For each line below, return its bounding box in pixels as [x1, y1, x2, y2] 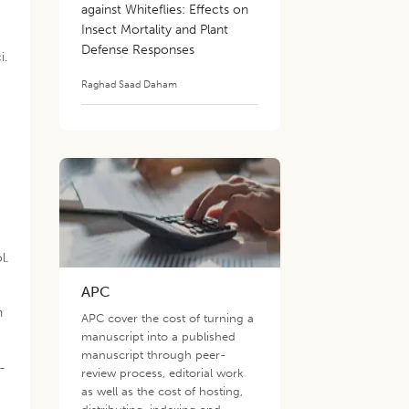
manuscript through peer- [81, 348, 226, 362]
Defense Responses [81, 42, 195, 58]
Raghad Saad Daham [81, 78, 178, 90]
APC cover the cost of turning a [81, 311, 255, 325]
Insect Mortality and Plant [81, 22, 229, 37]
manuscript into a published [81, 330, 236, 343]
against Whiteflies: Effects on [81, 2, 249, 17]
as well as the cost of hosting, [81, 384, 244, 398]
